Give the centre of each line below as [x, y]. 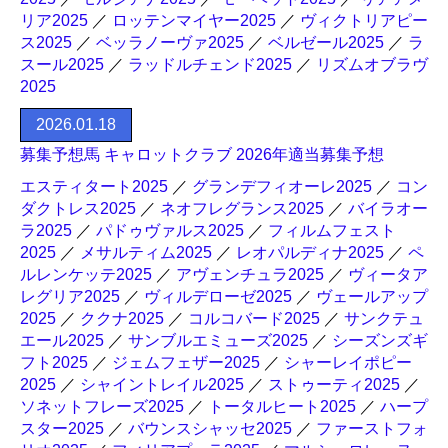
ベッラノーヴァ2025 [170, 42]
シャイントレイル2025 [162, 384]
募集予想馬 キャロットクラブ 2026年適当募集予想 [202, 154]
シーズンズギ [380, 340]
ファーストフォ [372, 428]
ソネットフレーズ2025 [102, 406]
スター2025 [62, 428]
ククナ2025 [122, 318]
